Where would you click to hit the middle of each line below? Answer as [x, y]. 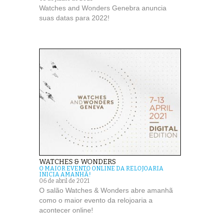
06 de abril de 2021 [64, 181]
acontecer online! [66, 210]
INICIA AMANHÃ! [65, 174]
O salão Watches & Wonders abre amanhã [106, 190]
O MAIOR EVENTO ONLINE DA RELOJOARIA [101, 168]
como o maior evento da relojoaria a [96, 200]
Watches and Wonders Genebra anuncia [103, 8]
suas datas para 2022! [74, 18]
